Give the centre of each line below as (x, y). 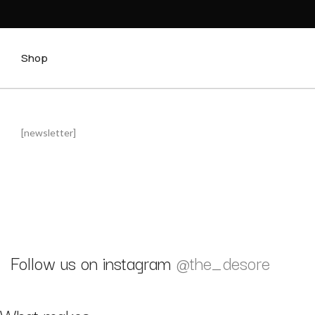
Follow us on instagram (93, 263)
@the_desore (223, 263)
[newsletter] (49, 133)
